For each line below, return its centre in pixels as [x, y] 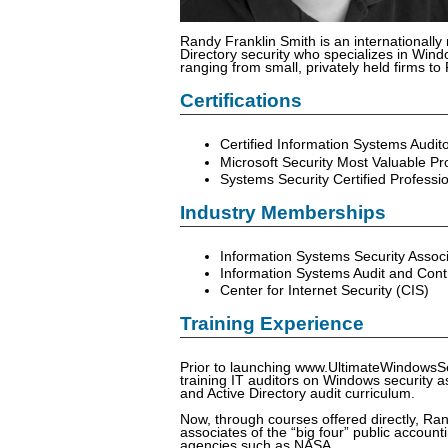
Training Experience [272, 323]
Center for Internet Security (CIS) [324, 290]
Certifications [241, 101]
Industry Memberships [283, 212]
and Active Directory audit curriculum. [297, 393]
